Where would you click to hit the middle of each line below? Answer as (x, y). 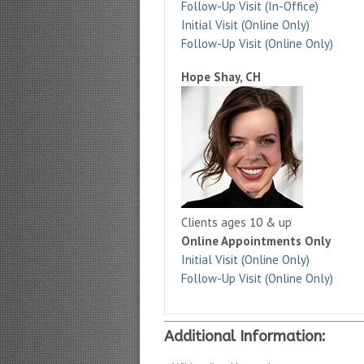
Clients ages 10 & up (236, 222)
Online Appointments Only (256, 241)
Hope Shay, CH (221, 77)
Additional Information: (245, 336)
